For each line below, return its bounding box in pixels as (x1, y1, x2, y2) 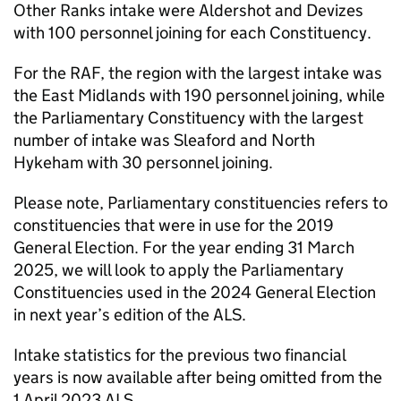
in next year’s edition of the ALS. (13, 304, 246, 325)
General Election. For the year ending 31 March (13, 237, 354, 258)
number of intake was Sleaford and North (13, 130, 315, 150)
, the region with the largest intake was (100, 63, 382, 83)
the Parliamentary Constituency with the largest (13, 107, 363, 128)
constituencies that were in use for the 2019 (13, 215, 334, 235)
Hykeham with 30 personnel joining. (13, 152, 273, 173)
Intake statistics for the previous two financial (13, 345, 346, 365)
